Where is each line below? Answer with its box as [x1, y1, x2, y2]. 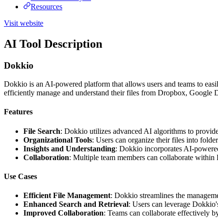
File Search [23, 127, 60, 135]
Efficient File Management [23, 191, 110, 200]
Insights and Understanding [23, 144, 115, 153]
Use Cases [4, 172, 37, 181]
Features [4, 108, 33, 116]
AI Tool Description [4, 37, 102, 50]
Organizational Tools [23, 135, 92, 144]
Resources [31, 2, 62, 11]
